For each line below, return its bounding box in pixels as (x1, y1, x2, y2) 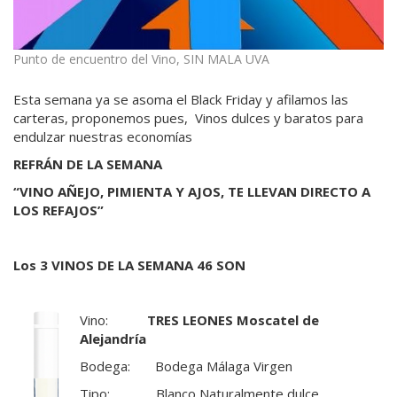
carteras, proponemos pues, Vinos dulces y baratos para (13, 108, 363, 127)
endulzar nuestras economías (13, 127, 192, 145)
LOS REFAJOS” (13, 200, 104, 219)
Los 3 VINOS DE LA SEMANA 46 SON (13, 255, 245, 274)
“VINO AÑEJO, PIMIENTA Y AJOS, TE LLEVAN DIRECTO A (13, 182, 370, 200)
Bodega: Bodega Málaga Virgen (80, 356, 292, 375)
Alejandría (80, 329, 146, 347)
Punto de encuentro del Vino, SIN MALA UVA (13, 50, 269, 67)
